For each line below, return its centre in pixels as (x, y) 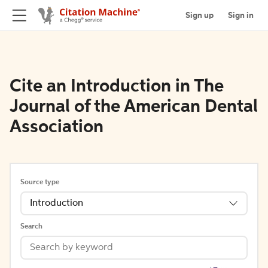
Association (57, 127)
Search (31, 227)
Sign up (200, 15)
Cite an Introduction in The (117, 87)
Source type (40, 182)
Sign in (241, 15)
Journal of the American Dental (134, 107)
